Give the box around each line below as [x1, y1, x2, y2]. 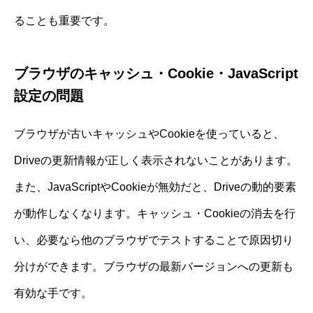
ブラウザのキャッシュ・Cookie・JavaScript [14, 66, 298, 82]
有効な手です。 [14, 287, 92, 300]
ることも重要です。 [14, 15, 115, 27]
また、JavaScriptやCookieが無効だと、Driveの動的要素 [14, 181, 296, 194]
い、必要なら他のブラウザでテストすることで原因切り [14, 234, 293, 247]
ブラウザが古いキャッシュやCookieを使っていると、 [14, 128, 284, 140]
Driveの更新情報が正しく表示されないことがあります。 [14, 154, 298, 167]
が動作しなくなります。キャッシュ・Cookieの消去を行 [14, 208, 296, 220]
